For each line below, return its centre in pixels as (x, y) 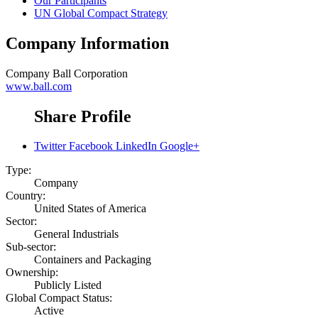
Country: (26, 196)
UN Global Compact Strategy (101, 13)
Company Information (87, 43)
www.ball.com (39, 86)
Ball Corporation (90, 73)
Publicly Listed (68, 285)
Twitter (50, 146)
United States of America (90, 209)
